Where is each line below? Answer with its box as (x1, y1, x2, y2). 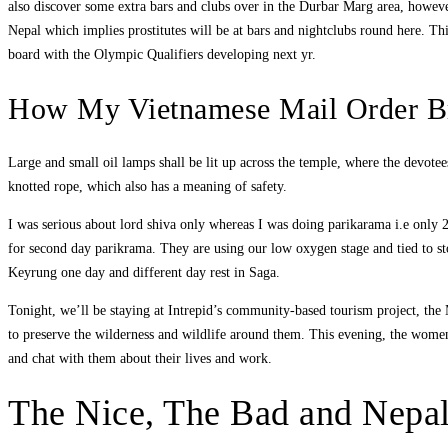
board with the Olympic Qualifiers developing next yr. (8, 47, 316, 63)
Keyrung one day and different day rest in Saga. (8, 265, 280, 281)
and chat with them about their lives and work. (8, 351, 272, 367)
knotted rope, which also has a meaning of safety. (8, 179, 287, 195)
